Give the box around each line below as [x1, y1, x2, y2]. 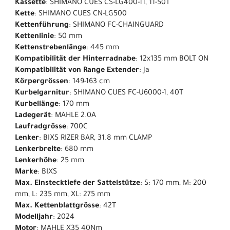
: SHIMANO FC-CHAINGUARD [69, 22, 164, 30]
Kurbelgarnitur [15, 89, 69, 98]
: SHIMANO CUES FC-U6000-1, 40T [69, 89, 183, 98]
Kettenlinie [15, 33, 54, 42]
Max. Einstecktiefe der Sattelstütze [15, 180, 140, 188]
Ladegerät [15, 112, 51, 121]
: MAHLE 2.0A [51, 112, 96, 121]
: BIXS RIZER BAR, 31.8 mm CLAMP [39, 135, 152, 143]
